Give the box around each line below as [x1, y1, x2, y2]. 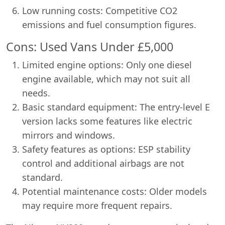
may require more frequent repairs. [22, 199, 172, 211]
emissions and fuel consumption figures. [22, 19, 196, 31]
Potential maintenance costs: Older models [22, 185, 207, 197]
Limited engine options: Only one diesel [22, 59, 192, 71]
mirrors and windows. [22, 129, 115, 141]
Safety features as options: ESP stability [22, 143, 190, 155]
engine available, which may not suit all [22, 73, 190, 85]
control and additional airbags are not [22, 157, 184, 169]
